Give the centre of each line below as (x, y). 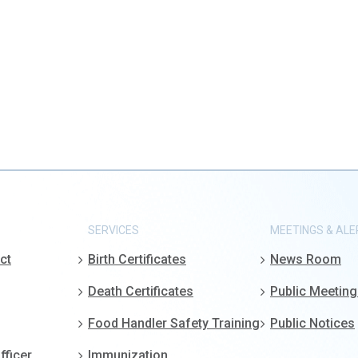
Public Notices (312, 324)
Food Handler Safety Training (174, 324)
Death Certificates (141, 292)
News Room (306, 260)
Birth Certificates (137, 260)
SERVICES (113, 231)
